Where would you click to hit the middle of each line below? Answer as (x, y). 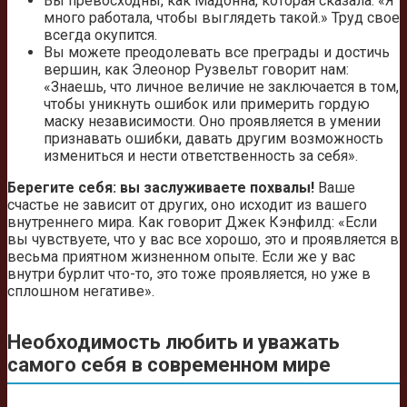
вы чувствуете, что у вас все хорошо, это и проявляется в (203, 240)
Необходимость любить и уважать (174, 342)
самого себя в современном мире (169, 364)
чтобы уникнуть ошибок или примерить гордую (207, 104)
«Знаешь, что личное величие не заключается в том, (221, 87)
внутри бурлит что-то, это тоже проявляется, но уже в (189, 274)
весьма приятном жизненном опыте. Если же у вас (181, 257)
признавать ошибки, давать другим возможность (213, 139)
